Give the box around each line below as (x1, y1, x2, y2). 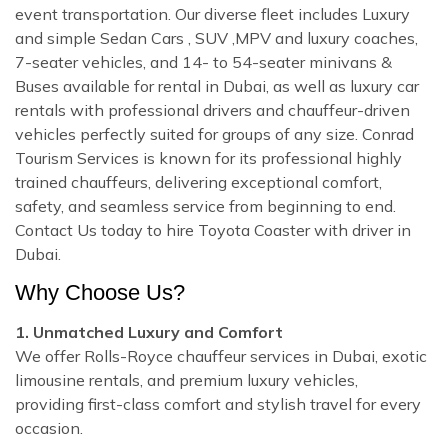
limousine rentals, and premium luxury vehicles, (15, 370, 358, 391)
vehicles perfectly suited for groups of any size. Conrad (15, 124, 414, 145)
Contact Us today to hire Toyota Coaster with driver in (15, 220, 411, 241)
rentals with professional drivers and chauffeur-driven (15, 100, 410, 121)
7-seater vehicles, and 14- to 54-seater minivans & (15, 52, 392, 73)
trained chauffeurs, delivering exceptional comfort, (15, 172, 382, 193)
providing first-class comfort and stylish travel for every (15, 394, 421, 415)
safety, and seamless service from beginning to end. (15, 196, 396, 217)
